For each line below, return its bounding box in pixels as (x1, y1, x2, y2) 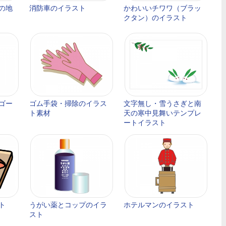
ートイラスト (124, 119, 166, 127)
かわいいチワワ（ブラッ (124, 4, 201, 12)
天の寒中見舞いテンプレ (124, 109, 201, 117)
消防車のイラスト (29, 4, 86, 12)
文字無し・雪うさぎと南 (124, 99, 201, 107)
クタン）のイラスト (124, 14, 187, 22)
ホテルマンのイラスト (124, 201, 194, 209)
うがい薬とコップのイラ (29, 201, 107, 209)
